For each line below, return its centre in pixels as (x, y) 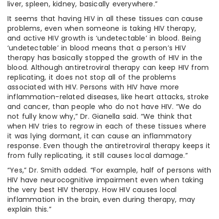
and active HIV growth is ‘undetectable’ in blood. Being (104, 38)
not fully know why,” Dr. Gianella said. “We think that (100, 116)
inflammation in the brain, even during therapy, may (101, 199)
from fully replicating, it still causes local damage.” (98, 155)
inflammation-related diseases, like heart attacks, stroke (108, 97)
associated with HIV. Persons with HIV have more (93, 87)
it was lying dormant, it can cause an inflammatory (100, 136)
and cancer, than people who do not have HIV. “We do (105, 106)
